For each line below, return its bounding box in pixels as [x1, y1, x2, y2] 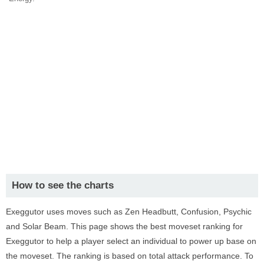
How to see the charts [12, 179, 114, 191]
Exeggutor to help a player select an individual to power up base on [6, 236, 256, 246]
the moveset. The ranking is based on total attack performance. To [6, 250, 253, 260]
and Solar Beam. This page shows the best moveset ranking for [6, 221, 243, 231]
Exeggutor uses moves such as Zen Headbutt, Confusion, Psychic [6, 206, 252, 216]
